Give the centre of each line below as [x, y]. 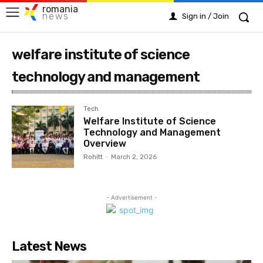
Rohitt [93, 157]
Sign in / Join [205, 16]
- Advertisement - [131, 198]
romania [60, 9]
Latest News [49, 247]
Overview [105, 144]
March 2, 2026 [134, 157]
